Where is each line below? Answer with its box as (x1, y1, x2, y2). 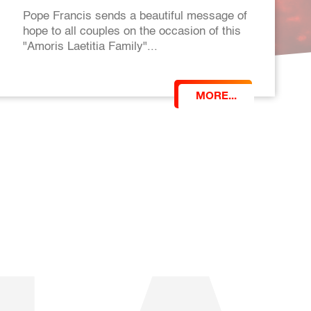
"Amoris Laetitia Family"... (22, 41, 158, 53)
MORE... (196, 92, 237, 102)
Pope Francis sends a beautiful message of (22, 10, 247, 22)
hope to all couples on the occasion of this (22, 26, 241, 37)
